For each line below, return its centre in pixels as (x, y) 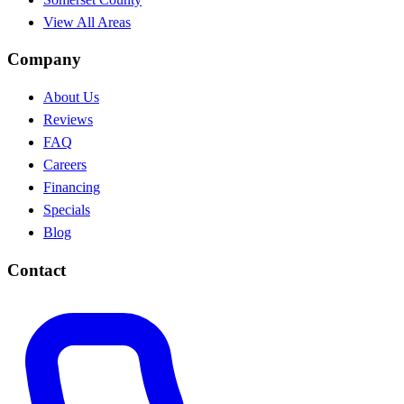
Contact (37, 270)
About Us (71, 97)
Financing (72, 188)
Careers (65, 165)
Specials (67, 210)
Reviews (68, 120)
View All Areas (87, 22)
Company (44, 60)
